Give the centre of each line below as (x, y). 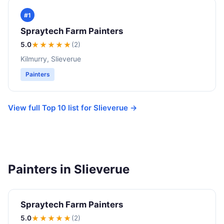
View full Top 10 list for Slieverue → (73, 107)
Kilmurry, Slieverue (51, 58)
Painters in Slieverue (69, 169)
